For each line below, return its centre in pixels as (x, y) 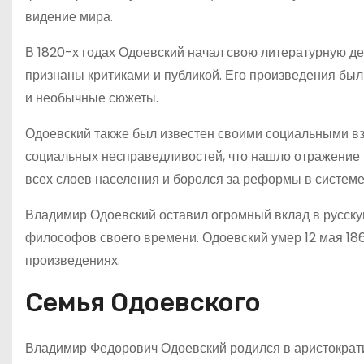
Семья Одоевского (143, 302)
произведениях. (73, 260)
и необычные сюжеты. (92, 97)
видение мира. (69, 16)
